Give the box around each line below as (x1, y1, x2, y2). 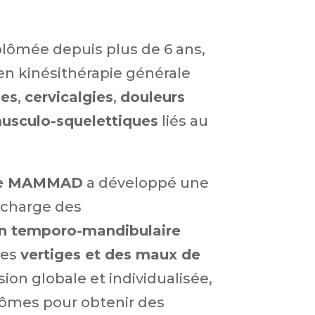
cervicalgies (24, 89, 113, 105)
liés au (157, 112, 208, 129)
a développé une (82, 174, 209, 191)
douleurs (120, 89, 185, 105)
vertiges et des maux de (20, 246, 200, 263)
